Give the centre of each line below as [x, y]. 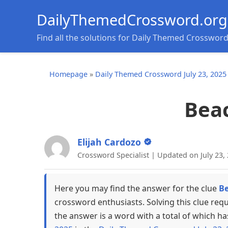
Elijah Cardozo [109, 142]
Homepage [68, 74]
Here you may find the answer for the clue [137, 189]
